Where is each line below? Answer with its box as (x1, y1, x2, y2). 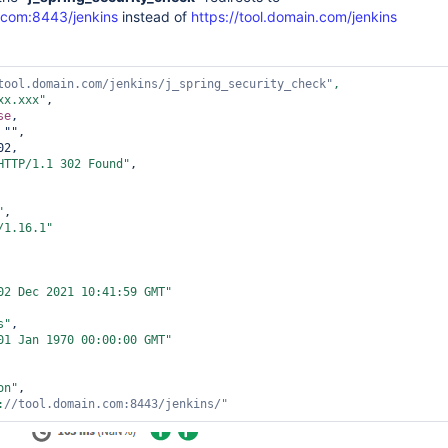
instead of (122, 8, 191, 25)
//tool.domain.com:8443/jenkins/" (4, 397, 228, 411)
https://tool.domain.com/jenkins (191, 8, 397, 25)
